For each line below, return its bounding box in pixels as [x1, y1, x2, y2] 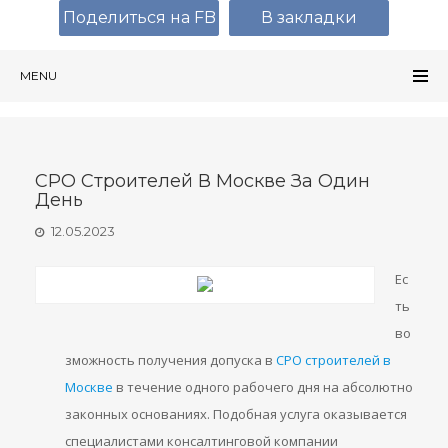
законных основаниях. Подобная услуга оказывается [65, 405, 407, 423]
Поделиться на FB [62, 8, 216, 27]
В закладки [261, 8, 357, 27]
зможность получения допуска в [65, 351, 276, 369]
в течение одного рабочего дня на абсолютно [113, 378, 413, 396]
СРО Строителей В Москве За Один [35, 170, 370, 192]
